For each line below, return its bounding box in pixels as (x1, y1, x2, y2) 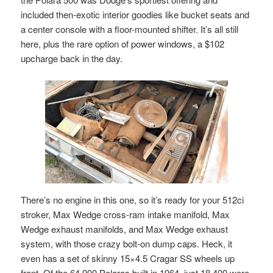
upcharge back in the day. (21, 51, 123, 65)
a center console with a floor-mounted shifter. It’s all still (21, 22, 239, 35)
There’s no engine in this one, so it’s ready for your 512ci (21, 193, 244, 206)
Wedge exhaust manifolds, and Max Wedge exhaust (21, 222, 229, 235)
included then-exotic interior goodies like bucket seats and (21, 7, 250, 21)
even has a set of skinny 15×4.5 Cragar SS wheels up (21, 251, 235, 264)
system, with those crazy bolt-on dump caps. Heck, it (21, 236, 233, 250)
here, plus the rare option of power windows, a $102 (21, 37, 225, 50)
